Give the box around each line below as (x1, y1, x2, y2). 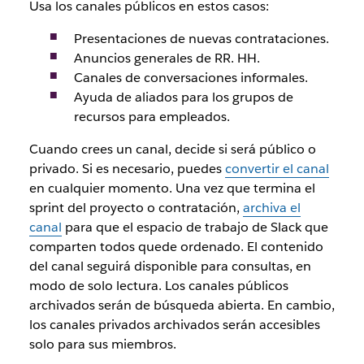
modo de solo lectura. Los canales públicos (28, 276, 288, 294)
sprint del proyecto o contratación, (28, 198, 243, 216)
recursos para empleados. (73, 107, 230, 125)
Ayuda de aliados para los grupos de (73, 88, 293, 106)
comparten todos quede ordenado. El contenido (28, 237, 323, 255)
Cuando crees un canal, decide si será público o (28, 140, 316, 158)
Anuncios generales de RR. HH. (73, 49, 260, 67)
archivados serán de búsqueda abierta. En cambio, (28, 296, 335, 314)
